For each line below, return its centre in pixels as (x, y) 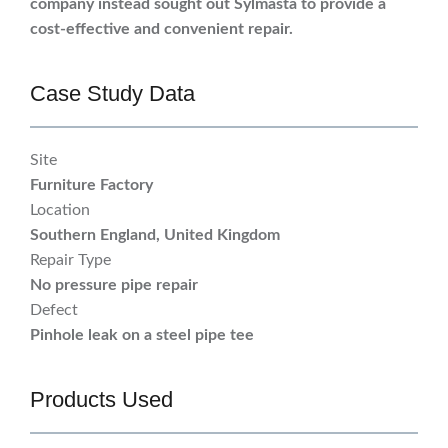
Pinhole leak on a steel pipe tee (142, 335)
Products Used (101, 400)
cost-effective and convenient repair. (161, 29)
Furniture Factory (91, 185)
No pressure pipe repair (114, 285)
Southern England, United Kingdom (155, 235)
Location (60, 210)
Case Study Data (112, 94)
